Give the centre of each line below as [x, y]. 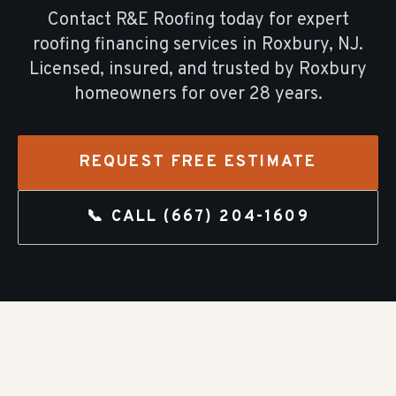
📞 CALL [126, 217]
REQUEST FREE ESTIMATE [198, 162]
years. [298, 95]
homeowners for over [161, 95]
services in [217, 45]
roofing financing [101, 45]
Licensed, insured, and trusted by [162, 70]
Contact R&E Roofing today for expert [198, 20]
